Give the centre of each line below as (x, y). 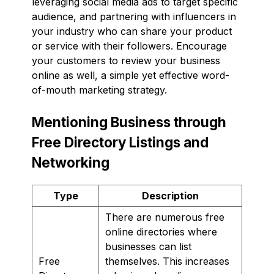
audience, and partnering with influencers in (134, 16)
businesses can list (148, 246)
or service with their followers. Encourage (129, 46)
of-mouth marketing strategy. (99, 90)
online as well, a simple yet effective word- (131, 75)
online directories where (161, 231)
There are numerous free (165, 217)
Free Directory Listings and (120, 142)
